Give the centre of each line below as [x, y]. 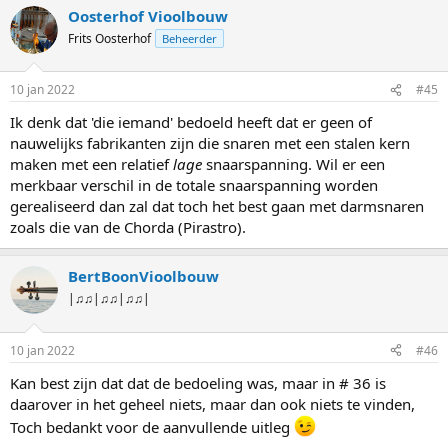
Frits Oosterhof [109, 38]
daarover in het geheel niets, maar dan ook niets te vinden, [212, 403]
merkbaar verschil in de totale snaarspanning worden [194, 185]
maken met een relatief [91, 164]
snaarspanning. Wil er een [293, 164]
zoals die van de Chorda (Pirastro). [128, 227]
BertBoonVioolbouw [143, 276]
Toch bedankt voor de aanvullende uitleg [152, 426]
